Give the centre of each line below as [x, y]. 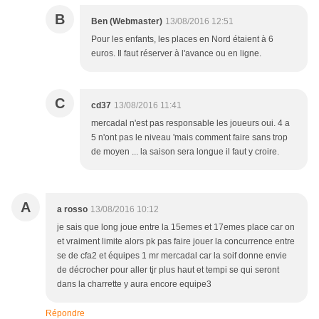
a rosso [72, 210]
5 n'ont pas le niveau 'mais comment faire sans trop [189, 138]
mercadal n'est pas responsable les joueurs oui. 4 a [190, 124]
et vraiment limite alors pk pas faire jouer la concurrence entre [176, 242]
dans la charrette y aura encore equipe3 [134, 284]
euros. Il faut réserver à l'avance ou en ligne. [176, 54]
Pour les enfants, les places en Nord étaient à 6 [182, 40]
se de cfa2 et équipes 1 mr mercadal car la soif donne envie [172, 256]
